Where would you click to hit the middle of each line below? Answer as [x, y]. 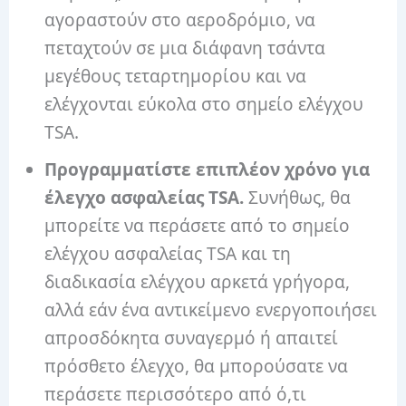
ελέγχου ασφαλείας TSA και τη [168, 253]
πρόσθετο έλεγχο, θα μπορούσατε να [197, 366]
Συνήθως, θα [300, 197]
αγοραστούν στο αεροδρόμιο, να [180, 19]
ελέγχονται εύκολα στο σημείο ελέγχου [204, 104]
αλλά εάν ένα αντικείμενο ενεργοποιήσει [211, 309]
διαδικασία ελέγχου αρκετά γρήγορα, [198, 281]
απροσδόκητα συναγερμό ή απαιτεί [192, 338]
